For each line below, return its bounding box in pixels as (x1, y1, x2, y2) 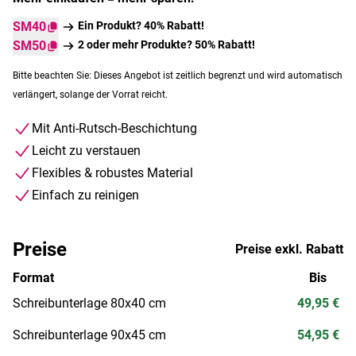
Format (13, 269, 54, 285)
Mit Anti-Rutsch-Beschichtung (32, 120, 197, 136)
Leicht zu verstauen (32, 142, 141, 158)
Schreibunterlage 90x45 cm (13, 327, 166, 342)
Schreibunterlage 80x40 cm (13, 295, 166, 311)
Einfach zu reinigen (32, 187, 139, 203)
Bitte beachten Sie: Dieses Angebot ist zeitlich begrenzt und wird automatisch (13, 69, 342, 81)
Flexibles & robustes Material (32, 164, 193, 180)
